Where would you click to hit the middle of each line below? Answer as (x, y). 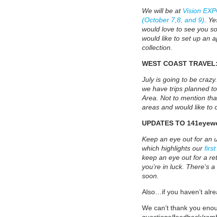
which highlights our (173, 148)
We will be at (162, 10)
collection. (157, 47)
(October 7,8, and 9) (173, 20)
